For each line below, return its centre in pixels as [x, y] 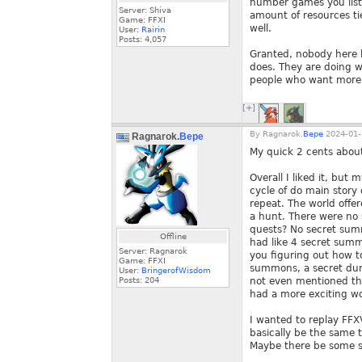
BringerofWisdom [176, 270]
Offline [173, 236]
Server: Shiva [145, 10]
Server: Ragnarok [153, 251]
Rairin [153, 29]
